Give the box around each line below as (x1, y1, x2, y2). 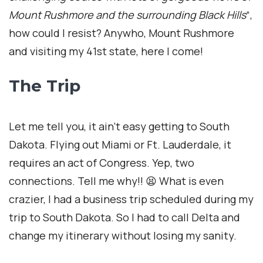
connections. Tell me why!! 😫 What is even (9, 174, 224, 188)
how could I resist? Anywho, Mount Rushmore (9, 25, 234, 40)
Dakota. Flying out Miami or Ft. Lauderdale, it (9, 137, 231, 152)
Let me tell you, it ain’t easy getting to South (9, 119, 230, 134)
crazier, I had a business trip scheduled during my (9, 192, 254, 207)
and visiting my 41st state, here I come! (9, 43, 203, 58)
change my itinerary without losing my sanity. (9, 228, 237, 243)
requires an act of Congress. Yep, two (9, 156, 194, 170)
